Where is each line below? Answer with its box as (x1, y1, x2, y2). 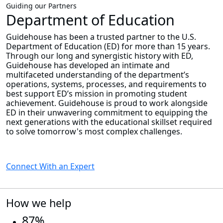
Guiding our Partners (6, 1, 77, 11)
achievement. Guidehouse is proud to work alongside (6, 98, 208, 109)
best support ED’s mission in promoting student (6, 88, 187, 100)
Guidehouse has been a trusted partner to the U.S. (6, 31, 196, 43)
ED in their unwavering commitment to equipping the (6, 107, 208, 118)
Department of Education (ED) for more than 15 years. (6, 41, 210, 52)
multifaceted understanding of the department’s (6, 69, 189, 81)
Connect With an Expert (6, 161, 95, 172)
